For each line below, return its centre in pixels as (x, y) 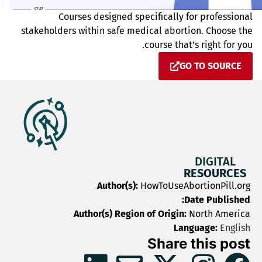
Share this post (199, 244)
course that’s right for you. (199, 45)
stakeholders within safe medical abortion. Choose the (137, 31)
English (234, 228)
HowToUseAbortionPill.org (195, 186)
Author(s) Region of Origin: (131, 214)
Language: (196, 228)
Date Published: (217, 200)
